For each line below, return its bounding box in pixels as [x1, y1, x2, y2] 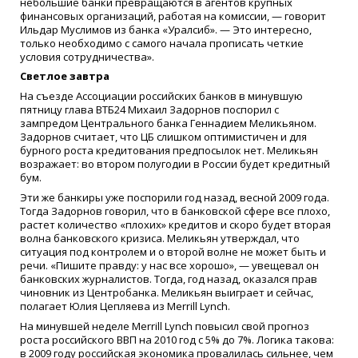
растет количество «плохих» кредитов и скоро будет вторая [20, 217, 331, 232]
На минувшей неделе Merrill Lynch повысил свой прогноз [20, 318, 309, 333]
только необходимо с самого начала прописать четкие [20, 35, 304, 50]
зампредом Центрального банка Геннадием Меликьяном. [20, 116, 316, 131]
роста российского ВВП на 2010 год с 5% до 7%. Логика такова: [20, 332, 334, 347]
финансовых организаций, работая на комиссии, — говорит [20, 8, 326, 23]
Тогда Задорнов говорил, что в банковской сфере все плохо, [20, 203, 330, 218]
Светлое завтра [20, 69, 109, 84]
